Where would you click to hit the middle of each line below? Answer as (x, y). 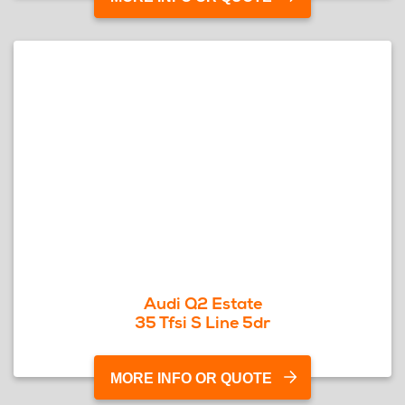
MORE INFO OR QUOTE (191, 378)
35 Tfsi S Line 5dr (202, 322)
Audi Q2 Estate (202, 303)
